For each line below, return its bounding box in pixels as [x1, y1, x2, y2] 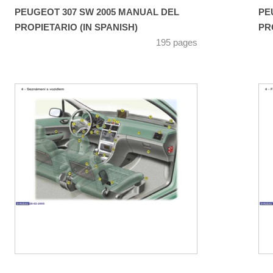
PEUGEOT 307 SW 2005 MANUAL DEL [15, 7, 179, 17]
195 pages [156, 37, 197, 48]
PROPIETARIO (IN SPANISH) [15, 22, 138, 32]
